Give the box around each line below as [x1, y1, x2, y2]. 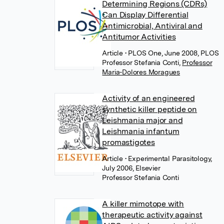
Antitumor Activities [102, 32, 176, 41]
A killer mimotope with [102, 199, 184, 208]
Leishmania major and [102, 115, 183, 125]
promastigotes [102, 137, 155, 147]
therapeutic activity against [102, 210, 202, 219]
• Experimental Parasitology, [124, 154, 212, 162]
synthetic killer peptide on [102, 104, 197, 114]
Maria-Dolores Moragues [102, 68, 180, 76]
